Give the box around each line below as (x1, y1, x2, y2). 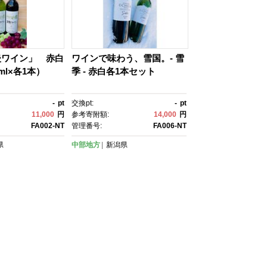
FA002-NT (31, 122, 64, 130)
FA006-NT (153, 122, 187, 130)
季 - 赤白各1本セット (72, 66, 156, 76)
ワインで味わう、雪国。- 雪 (72, 53, 184, 63)
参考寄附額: (72, 110, 109, 119)
